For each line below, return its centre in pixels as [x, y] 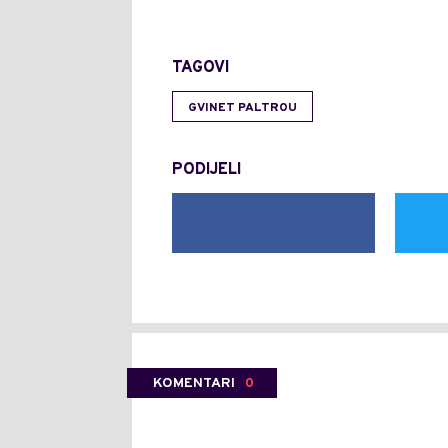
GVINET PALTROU [242, 107]
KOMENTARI [194, 383]
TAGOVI [200, 67]
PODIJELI [206, 169]
